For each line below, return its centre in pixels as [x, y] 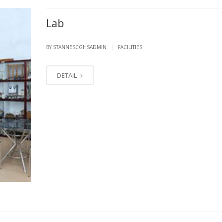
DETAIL [67, 75]
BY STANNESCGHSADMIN [77, 47]
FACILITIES [130, 47]
